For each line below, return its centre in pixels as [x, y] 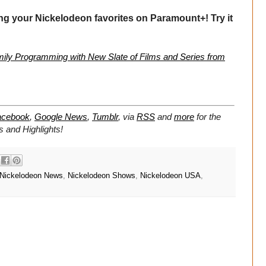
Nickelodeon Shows [102, 175]
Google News [61, 117]
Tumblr [105, 117]
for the [209, 117]
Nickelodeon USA [170, 175]
